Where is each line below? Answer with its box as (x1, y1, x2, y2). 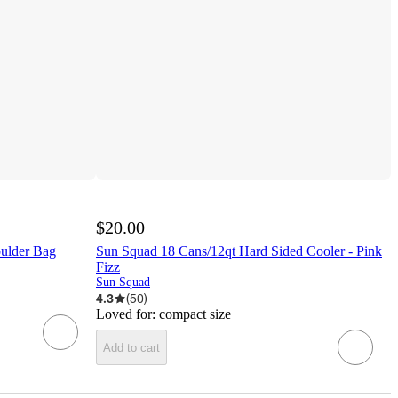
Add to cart (103, 340, 160, 354)
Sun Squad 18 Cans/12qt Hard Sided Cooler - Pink (96, 243, 382, 259)
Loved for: (96, 306, 159, 322)
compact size (159, 306, 231, 322)
